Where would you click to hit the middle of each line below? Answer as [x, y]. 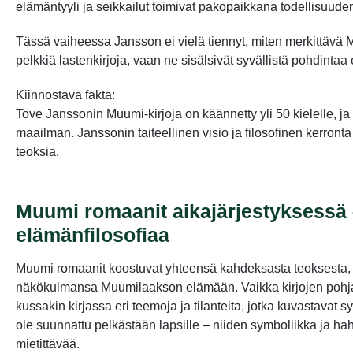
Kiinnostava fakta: [65, 95]
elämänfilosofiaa [93, 234]
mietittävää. [48, 344]
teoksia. [37, 151]
